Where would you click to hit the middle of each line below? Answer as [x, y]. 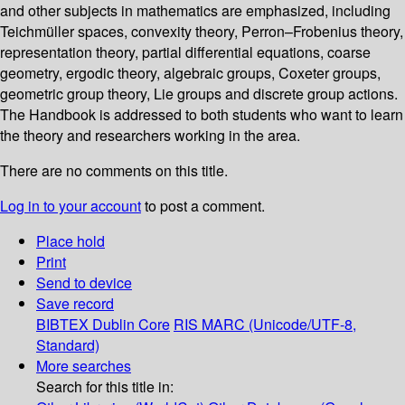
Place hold [71, 241]
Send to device [84, 283]
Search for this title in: [105, 387]
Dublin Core [131, 325]
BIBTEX [62, 325]
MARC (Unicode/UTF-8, [279, 325]
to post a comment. [203, 206]
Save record [75, 304]
